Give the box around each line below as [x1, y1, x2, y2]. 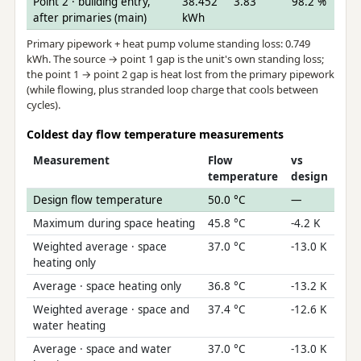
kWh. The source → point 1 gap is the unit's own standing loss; [26, 52, 324, 67]
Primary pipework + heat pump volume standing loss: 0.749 [26, 36, 310, 52]
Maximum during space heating [32, 216, 195, 231]
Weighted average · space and [32, 302, 189, 317]
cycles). [26, 98, 60, 113]
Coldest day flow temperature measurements [26, 127, 284, 143]
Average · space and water [32, 342, 172, 357]
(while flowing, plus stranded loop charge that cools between [26, 82, 318, 98]
